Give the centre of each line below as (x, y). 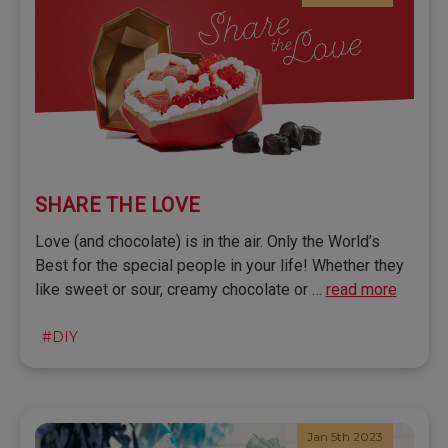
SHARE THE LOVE (117, 205)
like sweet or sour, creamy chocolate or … (180, 290)
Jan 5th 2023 (344, 437)
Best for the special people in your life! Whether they (219, 266)
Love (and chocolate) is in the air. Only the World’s (207, 242)
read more (361, 290)
